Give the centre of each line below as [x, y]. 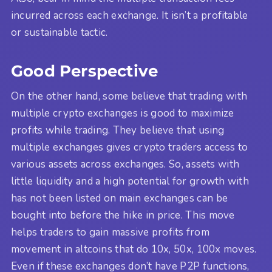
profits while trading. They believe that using [118, 131]
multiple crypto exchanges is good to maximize [123, 114]
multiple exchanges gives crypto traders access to [130, 148]
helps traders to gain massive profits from [110, 233]
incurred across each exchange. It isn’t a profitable [130, 15]
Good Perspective [85, 70]
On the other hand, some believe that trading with [129, 97]
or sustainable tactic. [59, 32]
